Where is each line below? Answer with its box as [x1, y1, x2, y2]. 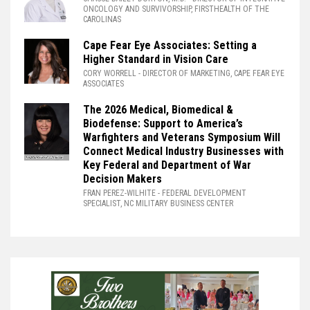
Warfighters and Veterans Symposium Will [83, 131, 280, 144]
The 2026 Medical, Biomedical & [83, 103, 233, 116]
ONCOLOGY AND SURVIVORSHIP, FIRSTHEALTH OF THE [83, 4, 269, 14]
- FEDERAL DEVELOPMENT [158, 188, 246, 198]
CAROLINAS [83, 15, 121, 24]
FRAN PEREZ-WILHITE [83, 188, 158, 198]
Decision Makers [83, 172, 162, 185]
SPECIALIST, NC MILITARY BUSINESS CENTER [83, 199, 233, 208]
